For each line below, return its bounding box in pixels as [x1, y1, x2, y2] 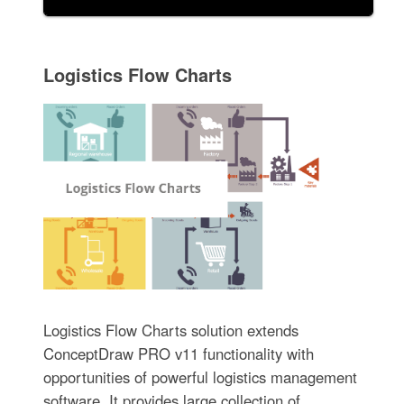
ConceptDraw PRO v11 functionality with [43, 342, 315, 364]
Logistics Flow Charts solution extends [43, 318, 299, 341]
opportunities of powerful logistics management [43, 365, 358, 388]
